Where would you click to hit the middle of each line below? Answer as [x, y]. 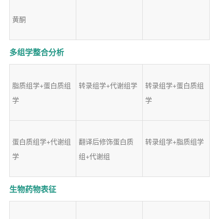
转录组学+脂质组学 [174, 141]
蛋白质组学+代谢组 [41, 141]
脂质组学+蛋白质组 [41, 85]
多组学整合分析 [36, 52]
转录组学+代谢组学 [108, 85]
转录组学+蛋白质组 [174, 85]
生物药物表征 [33, 189]
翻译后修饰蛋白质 [106, 141]
